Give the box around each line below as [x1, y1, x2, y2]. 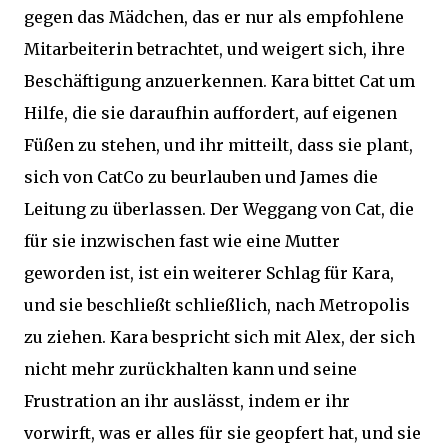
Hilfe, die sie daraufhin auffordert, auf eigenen [24, 103, 397, 123]
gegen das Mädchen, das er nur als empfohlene [24, 7, 404, 27]
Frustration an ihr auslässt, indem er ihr [24, 391, 350, 411]
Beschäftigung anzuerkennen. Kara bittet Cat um [24, 71, 415, 91]
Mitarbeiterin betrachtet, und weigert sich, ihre [24, 39, 405, 59]
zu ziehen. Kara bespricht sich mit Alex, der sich [24, 327, 415, 347]
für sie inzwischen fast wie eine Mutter [24, 231, 340, 251]
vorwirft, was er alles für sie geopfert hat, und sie [24, 423, 421, 443]
